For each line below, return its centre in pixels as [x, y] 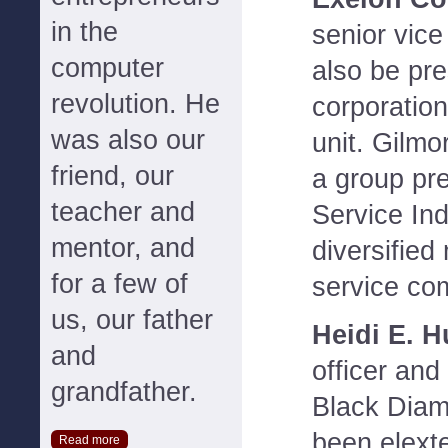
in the [84, 32]
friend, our [112, 176]
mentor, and [123, 248]
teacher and [123, 212]
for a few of [119, 284]
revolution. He [135, 104]
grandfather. [124, 392]
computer [107, 68]
